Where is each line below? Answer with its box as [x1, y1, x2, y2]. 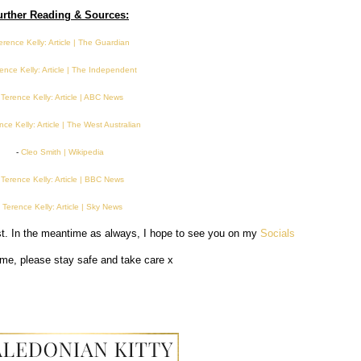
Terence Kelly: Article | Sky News [2, 201, 122, 211]
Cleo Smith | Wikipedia [20, 147, 104, 156]
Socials [259, 226, 295, 239]
